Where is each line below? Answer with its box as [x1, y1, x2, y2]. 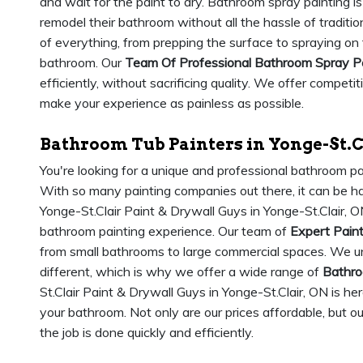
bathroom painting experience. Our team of [40, 223, 290, 239]
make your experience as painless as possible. [40, 95, 304, 111]
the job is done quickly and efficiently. [40, 324, 254, 340]
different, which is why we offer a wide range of [40, 263, 322, 280]
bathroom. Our [40, 54, 125, 70]
